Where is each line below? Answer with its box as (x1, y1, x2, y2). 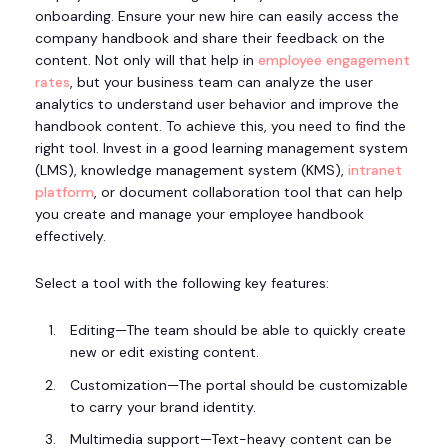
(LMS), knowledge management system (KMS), (35, 160, 348, 179)
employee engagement (258, 50, 410, 69)
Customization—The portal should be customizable (70, 375, 408, 394)
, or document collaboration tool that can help (94, 182, 403, 201)
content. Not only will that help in (35, 50, 258, 69)
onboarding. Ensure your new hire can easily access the (35, 6, 399, 25)
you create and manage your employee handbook (35, 204, 364, 223)
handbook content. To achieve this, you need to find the (35, 116, 406, 135)
